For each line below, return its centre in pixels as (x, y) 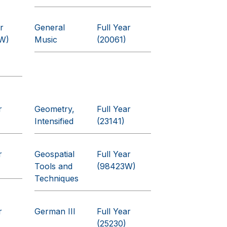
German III (55, 211)
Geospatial (55, 154)
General (50, 27)
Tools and (54, 166)
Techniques (57, 178)
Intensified (54, 121)
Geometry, (55, 109)
